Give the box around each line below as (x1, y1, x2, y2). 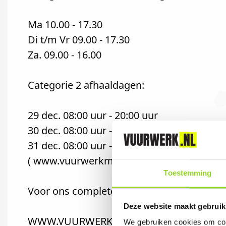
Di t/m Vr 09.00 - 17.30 (28, 33, 130, 46)
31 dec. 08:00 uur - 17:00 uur (28, 139, 158, 152)
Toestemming (163, 168, 212, 178)
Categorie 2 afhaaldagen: (28, 78, 144, 92)
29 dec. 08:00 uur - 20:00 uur (28, 108, 158, 122)
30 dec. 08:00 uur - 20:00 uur (28, 124, 158, 137)
